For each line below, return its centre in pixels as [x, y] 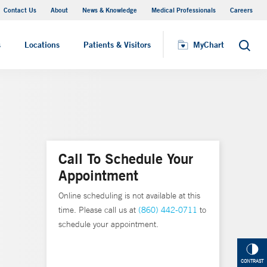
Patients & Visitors [117, 45]
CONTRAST [252, 261]
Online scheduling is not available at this [129, 195]
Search [251, 49]
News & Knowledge [110, 10]
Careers [241, 10]
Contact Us [20, 10]
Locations [42, 45]
